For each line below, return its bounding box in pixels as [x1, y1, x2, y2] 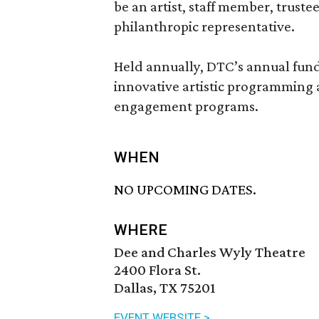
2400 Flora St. [114, 261, 201, 279]
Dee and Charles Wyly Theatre [114, 244, 305, 261]
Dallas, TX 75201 [114, 279, 216, 297]
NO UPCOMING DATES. [114, 181, 256, 199]
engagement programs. [114, 98, 258, 115]
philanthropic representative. [114, 18, 295, 35]
